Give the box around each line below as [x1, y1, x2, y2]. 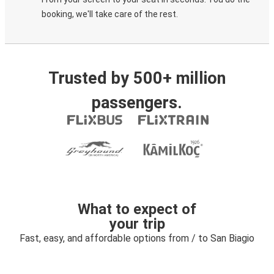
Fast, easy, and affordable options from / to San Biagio [20, 232, 254, 244]
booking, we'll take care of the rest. [42, 9, 178, 19]
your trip [109, 215, 165, 232]
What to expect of [78, 201, 196, 218]
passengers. [92, 93, 182, 113]
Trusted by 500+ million [48, 68, 226, 88]
